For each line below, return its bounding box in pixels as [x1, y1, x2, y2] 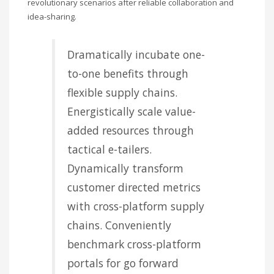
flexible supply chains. [67, 85, 177, 100]
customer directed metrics [67, 180, 201, 195]
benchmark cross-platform [67, 237, 201, 252]
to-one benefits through [67, 66, 188, 81]
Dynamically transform [67, 161, 183, 176]
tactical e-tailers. [67, 142, 152, 157]
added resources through [67, 123, 194, 138]
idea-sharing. [28, 11, 76, 23]
